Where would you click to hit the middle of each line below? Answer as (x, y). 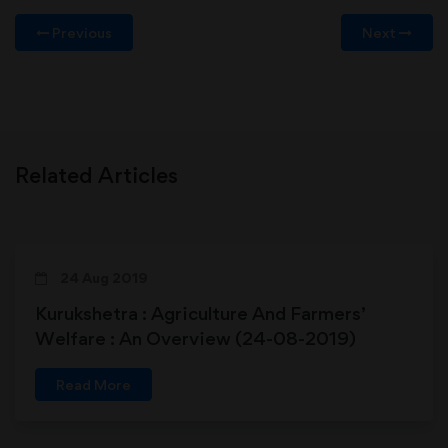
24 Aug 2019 (102, 277)
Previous (80, 32)
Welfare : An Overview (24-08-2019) (195, 337)
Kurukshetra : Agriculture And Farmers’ (200, 312)
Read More (93, 384)
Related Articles (96, 174)
